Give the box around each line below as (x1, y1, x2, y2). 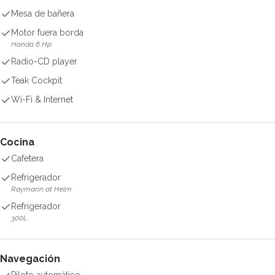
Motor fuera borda (11, 28, 83, 37)
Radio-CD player (11, 56, 77, 66)
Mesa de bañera (11, 9, 74, 18)
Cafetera (11, 153, 44, 163)
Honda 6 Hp (11, 40, 52, 48)
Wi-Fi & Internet (11, 95, 73, 104)
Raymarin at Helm (11, 185, 72, 193)
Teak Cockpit (11, 76, 62, 85)
